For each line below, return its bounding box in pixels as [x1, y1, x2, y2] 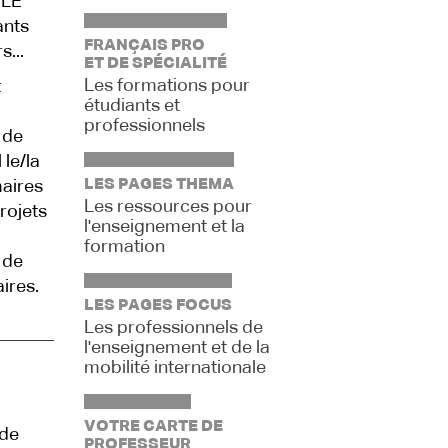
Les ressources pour [83, 198, 252, 216]
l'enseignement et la [83, 218, 245, 236]
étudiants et [83, 97, 180, 115]
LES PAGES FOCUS [83, 298, 232, 314]
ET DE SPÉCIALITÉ [83, 56, 227, 72]
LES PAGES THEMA [83, 177, 234, 193]
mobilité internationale [83, 359, 266, 377]
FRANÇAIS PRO [83, 38, 205, 54]
